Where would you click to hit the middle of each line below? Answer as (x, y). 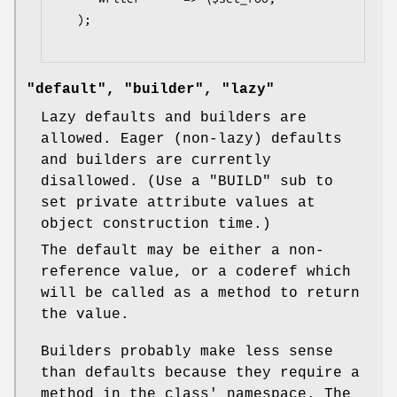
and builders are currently (156, 160)
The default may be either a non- (183, 250)
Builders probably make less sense (187, 351)
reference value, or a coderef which (196, 272)
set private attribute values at (178, 202)
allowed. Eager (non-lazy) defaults (191, 139)
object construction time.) (156, 224)
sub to (302, 181)
